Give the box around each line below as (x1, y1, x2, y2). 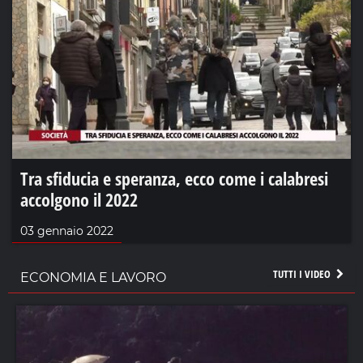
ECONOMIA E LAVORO (20, 270, 166, 286)
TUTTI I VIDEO (272, 267, 333, 282)
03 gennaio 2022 (20, 224, 113, 239)
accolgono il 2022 (20, 187, 138, 212)
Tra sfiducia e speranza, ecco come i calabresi (20, 166, 328, 191)
